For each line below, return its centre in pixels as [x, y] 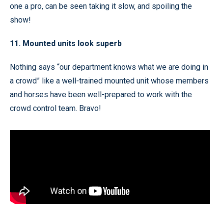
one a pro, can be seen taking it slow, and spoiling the [101, 6]
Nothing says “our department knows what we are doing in [109, 67]
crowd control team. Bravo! [55, 108]
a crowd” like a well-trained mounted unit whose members [109, 81]
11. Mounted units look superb [66, 43]
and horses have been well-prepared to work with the [101, 94]
